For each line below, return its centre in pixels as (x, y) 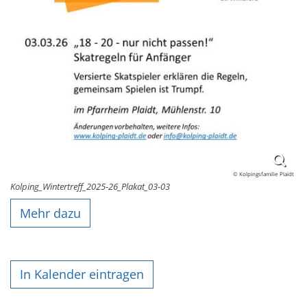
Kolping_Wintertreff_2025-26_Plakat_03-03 (90, 187)
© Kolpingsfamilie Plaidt (263, 173)
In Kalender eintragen (82, 274)
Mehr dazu (51, 213)
